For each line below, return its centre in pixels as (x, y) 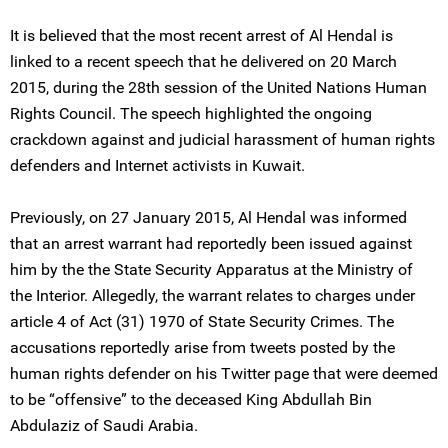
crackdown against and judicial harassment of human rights (222, 139)
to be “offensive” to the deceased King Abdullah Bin (191, 399)
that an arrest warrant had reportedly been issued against (211, 243)
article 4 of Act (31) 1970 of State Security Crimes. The (202, 321)
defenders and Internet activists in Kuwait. (157, 165)
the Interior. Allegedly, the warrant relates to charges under (212, 295)
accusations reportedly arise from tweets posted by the (202, 347)
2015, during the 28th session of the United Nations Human (218, 87)
